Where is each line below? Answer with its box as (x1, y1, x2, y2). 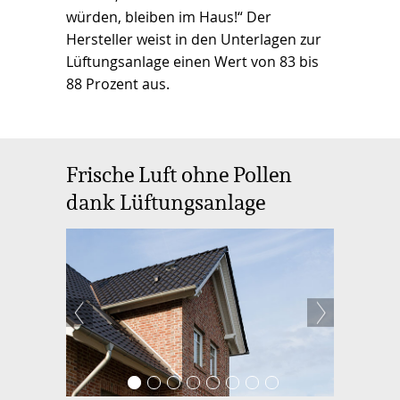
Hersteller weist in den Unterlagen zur (66, 29, 321, 49)
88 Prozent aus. (66, 73, 170, 94)
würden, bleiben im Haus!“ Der (66, 6, 271, 27)
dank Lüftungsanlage (66, 187, 265, 216)
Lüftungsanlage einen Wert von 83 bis (66, 51, 319, 71)
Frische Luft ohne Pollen (66, 160, 292, 188)
